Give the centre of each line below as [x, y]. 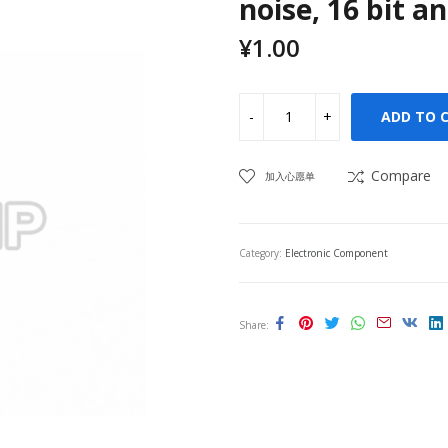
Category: [262, 252]
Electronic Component [336, 252]
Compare [401, 175]
